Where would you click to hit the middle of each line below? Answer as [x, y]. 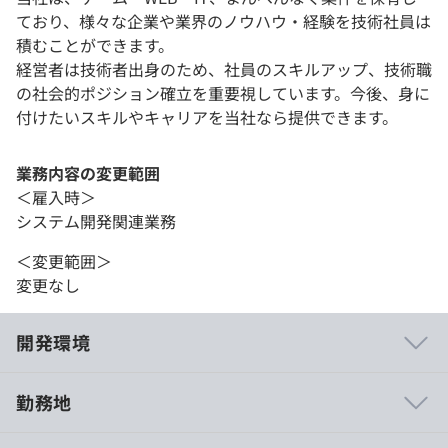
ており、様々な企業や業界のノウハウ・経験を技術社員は [223, 21]
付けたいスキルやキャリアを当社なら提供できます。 [207, 117]
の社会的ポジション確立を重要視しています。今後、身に [223, 93]
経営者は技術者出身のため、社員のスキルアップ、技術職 [224, 69]
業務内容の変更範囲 [88, 173]
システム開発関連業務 [96, 221]
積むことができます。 [95, 45]
